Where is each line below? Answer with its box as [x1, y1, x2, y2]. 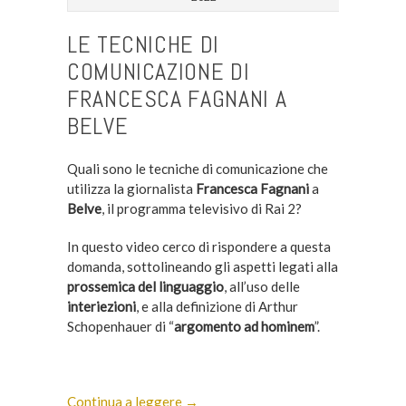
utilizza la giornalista [66, 179, 196, 197]
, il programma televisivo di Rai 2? [101, 199, 302, 217]
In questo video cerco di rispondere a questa [66, 237, 331, 255]
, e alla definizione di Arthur [135, 297, 298, 314]
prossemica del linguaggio [66, 277, 224, 295]
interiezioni [66, 297, 136, 314]
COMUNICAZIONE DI [66, 56, 250, 87]
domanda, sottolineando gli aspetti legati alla [66, 257, 338, 275]
